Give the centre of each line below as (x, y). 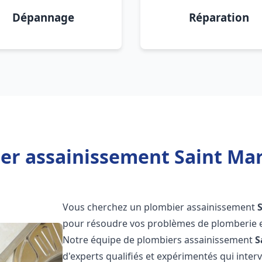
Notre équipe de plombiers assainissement (159, 240)
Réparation (219, 17)
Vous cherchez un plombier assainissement (160, 207)
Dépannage (43, 17)
